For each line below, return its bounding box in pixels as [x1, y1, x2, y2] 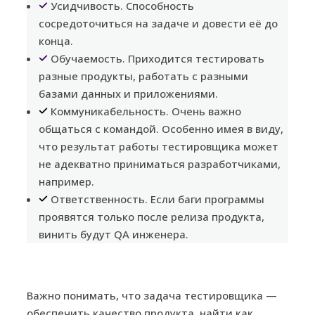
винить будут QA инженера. [38, 227, 188, 242]
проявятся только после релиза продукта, [38, 210, 264, 224]
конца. [38, 34, 73, 49]
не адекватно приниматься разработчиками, [38, 157, 281, 172]
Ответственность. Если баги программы [51, 192, 264, 207]
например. [38, 174, 94, 189]
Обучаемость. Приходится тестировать [51, 51, 264, 66]
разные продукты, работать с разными [38, 69, 248, 84]
